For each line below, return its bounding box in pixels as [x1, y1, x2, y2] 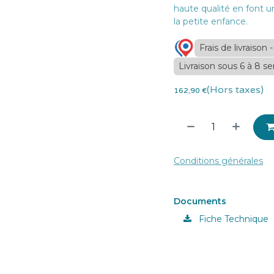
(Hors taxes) [207, 84, 264, 96]
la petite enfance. [174, 16, 248, 27]
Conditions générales [174, 155, 263, 166]
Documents [174, 196, 226, 207]
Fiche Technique [196, 213, 268, 224]
